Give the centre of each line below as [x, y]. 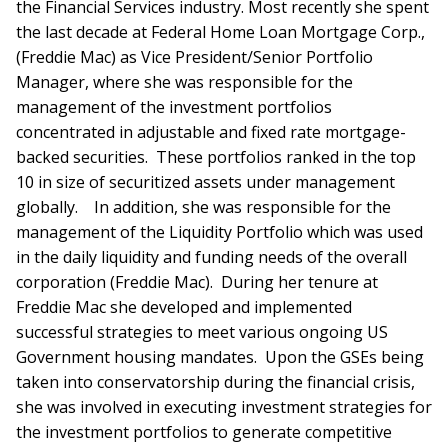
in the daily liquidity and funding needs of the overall [211, 256]
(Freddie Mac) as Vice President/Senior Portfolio [194, 56]
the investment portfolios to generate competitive [204, 431]
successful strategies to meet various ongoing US [202, 331]
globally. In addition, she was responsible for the [203, 206]
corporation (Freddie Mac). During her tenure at [197, 281]
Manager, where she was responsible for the [184, 81]
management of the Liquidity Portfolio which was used [219, 231]
